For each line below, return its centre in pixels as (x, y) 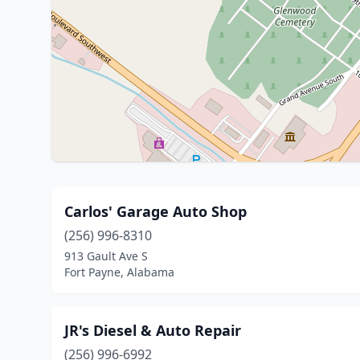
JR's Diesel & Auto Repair (153, 330)
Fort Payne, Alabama (119, 272)
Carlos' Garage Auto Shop (155, 211)
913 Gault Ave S (106, 256)
